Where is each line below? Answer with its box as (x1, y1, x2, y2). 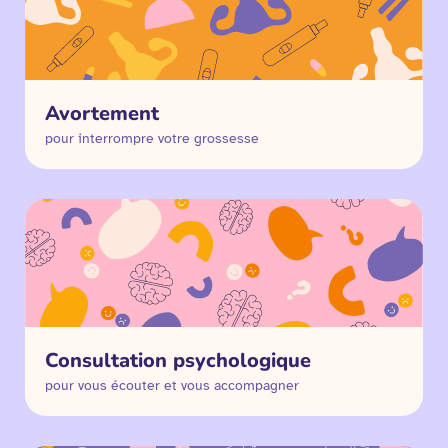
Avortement (45, 100, 160, 128)
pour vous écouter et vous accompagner (45, 376, 300, 394)
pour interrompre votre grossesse (45, 130, 260, 148)
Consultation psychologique (45, 346, 312, 374)
